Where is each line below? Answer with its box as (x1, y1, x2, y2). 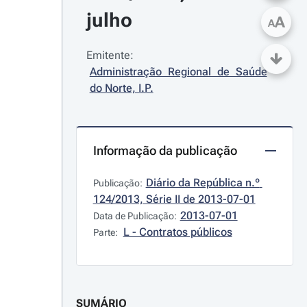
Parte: (93, 227, 120, 238)
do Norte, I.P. (89, 82, 153, 95)
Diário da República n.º (145, 176, 260, 189)
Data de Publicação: (93, 210, 177, 221)
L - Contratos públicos (123, 225, 232, 238)
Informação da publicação (93, 143, 237, 158)
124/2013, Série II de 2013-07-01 (93, 193, 256, 206)
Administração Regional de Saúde (89, 65, 267, 78)
